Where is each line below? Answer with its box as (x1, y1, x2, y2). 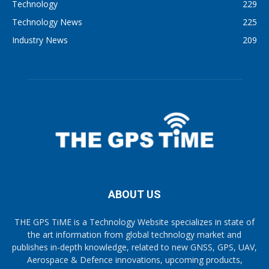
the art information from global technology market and (28, 228, 241, 240)
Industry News (12, 34, 68, 46)
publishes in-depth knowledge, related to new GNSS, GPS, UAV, (12, 241, 257, 253)
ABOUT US (108, 187, 161, 201)
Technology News (12, 16, 82, 28)
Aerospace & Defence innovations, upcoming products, (26, 253, 243, 265)
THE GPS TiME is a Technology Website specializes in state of (14, 216, 255, 228)
